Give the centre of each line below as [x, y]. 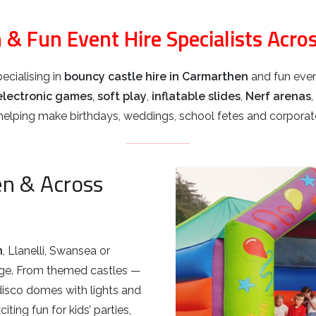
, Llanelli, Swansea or [56, 250]
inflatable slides [196, 97]
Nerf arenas [278, 97]
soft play [122, 97]
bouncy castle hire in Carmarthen [156, 77]
